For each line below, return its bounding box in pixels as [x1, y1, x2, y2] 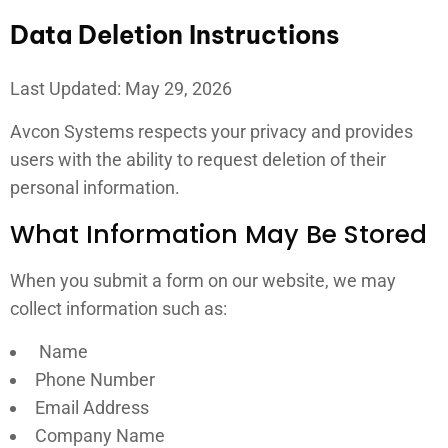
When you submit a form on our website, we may [10, 270, 396, 291]
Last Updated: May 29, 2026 [10, 78, 232, 99]
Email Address [35, 397, 149, 418]
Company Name [35, 425, 165, 446]
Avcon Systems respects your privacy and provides [10, 121, 413, 142]
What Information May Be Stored [10, 217, 427, 252]
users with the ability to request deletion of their [10, 149, 386, 170]
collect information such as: [10, 298, 227, 319]
